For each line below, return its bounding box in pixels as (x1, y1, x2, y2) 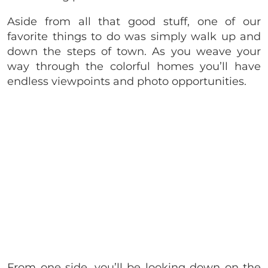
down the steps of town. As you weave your (7, 45, 261, 59)
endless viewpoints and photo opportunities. (7, 75, 246, 89)
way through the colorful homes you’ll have (7, 60, 261, 74)
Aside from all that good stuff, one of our (7, 15, 261, 29)
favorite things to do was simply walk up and (7, 30, 261, 44)
